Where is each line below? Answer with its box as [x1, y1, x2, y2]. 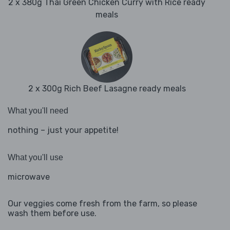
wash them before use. [8, 208, 97, 219]
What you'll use [8, 153, 63, 162]
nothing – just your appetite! [8, 125, 119, 136]
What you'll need [8, 106, 68, 116]
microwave [8, 172, 50, 182]
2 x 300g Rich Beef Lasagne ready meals [28, 84, 186, 94]
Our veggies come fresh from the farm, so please [8, 199, 197, 209]
